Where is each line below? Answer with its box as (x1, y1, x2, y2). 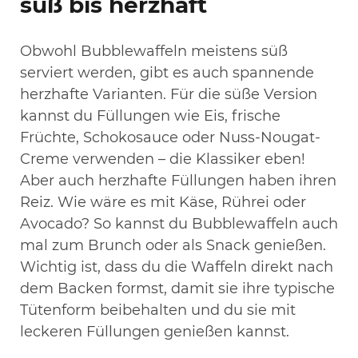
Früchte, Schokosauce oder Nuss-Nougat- (20, 128, 320, 146)
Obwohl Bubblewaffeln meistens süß (20, 42, 288, 60)
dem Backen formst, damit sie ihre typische (20, 279, 335, 297)
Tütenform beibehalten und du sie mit (20, 300, 296, 319)
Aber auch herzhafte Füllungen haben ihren (20, 171, 336, 189)
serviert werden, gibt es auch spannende (20, 63, 314, 82)
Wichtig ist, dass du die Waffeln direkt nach (20, 257, 333, 276)
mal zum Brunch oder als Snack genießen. (20, 236, 326, 254)
